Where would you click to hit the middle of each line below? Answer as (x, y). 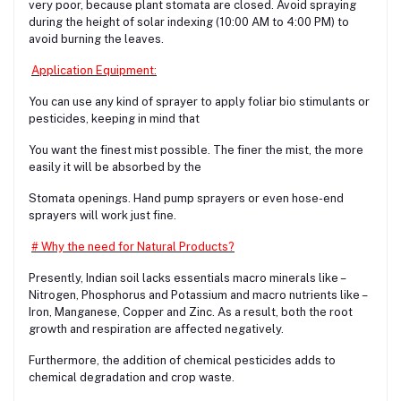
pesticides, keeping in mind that (114, 118)
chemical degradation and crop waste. (132, 377)
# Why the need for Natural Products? (133, 246)
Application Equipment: (94, 70)
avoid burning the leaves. (96, 38)
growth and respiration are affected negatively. (156, 328)
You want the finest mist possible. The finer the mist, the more (196, 149)
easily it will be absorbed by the (115, 166)
